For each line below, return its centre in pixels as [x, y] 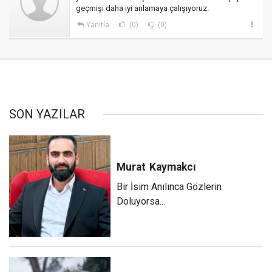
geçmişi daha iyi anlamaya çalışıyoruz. [142, 8]
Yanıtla [97, 25]
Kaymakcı [173, 167]
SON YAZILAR [47, 114]
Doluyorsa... [141, 201]
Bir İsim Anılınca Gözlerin [169, 186]
